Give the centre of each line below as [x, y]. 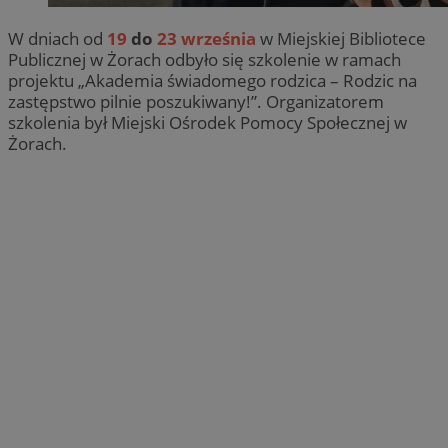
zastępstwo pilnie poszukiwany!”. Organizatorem [196, 101]
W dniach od [57, 38]
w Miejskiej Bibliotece [341, 38]
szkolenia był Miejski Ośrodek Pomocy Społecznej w [207, 122]
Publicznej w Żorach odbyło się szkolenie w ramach [204, 59]
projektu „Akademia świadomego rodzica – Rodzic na [212, 80]
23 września [206, 38]
